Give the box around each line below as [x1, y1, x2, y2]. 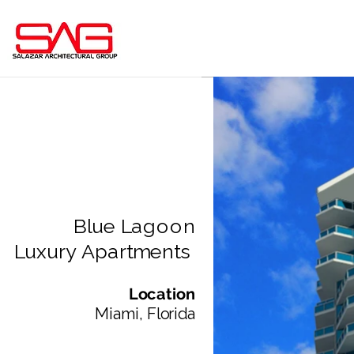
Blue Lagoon [73, 214, 195, 239]
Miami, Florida [94, 304, 195, 323]
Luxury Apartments [13, 239, 195, 264]
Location [129, 284, 195, 303]
